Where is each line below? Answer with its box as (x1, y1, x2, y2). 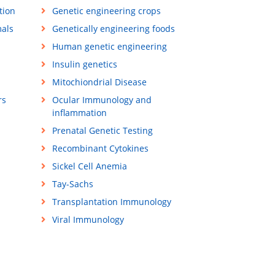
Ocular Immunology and (52, 94, 152, 106)
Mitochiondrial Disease (52, 76, 147, 88)
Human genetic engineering (52, 41, 167, 53)
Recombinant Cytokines (52, 142, 149, 155)
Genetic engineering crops (52, 5, 161, 17)
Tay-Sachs (52, 178, 93, 190)
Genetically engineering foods (52, 23, 175, 35)
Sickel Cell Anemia (52, 160, 127, 172)
